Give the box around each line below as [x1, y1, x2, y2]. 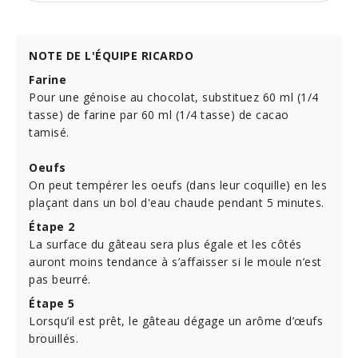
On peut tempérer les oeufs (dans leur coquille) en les [29, 177, 327, 193]
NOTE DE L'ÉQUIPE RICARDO [29, 48, 193, 63]
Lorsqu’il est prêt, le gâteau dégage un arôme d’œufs [29, 313, 323, 328]
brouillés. [29, 331, 78, 346]
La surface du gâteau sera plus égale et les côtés [29, 237, 302, 252]
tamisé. [29, 125, 70, 140]
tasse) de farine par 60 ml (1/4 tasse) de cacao [29, 107, 289, 122]
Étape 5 [29, 296, 75, 311]
